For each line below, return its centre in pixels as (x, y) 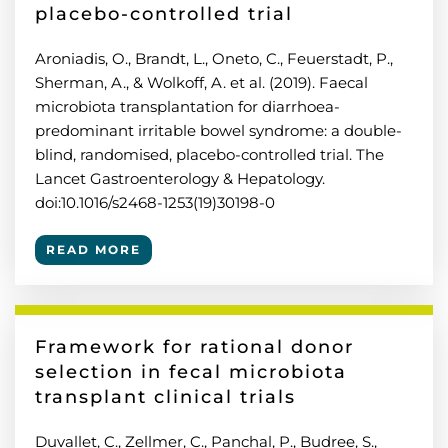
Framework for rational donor (194, 347)
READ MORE (93, 249)
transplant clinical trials (165, 397)
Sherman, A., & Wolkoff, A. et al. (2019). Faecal (201, 82)
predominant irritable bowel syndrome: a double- (218, 130)
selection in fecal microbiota (191, 372)
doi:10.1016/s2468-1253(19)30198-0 (155, 202)
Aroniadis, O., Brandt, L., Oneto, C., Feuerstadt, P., (214, 58)
